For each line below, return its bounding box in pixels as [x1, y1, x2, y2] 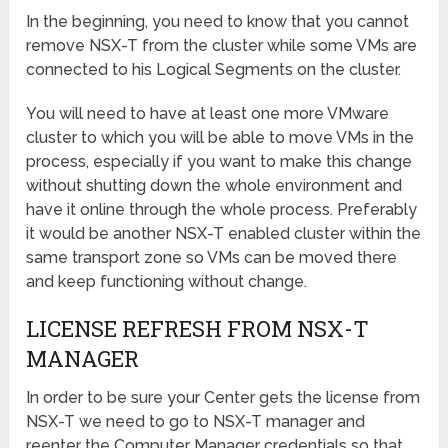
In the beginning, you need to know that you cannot [26, 12, 410, 32]
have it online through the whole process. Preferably [26, 200, 418, 220]
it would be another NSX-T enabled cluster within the [26, 224, 422, 244]
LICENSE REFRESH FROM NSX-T [26, 314, 370, 344]
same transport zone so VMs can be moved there [26, 248, 398, 268]
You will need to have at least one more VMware [26, 104, 390, 124]
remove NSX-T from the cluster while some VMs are [26, 36, 418, 56]
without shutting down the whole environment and [26, 176, 403, 196]
